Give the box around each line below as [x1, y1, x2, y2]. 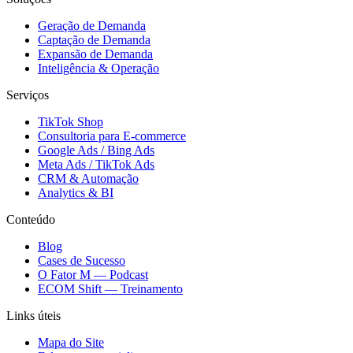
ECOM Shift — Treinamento [38, 282, 183, 296]
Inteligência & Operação [38, 61, 159, 76]
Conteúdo [6, 213, 55, 227]
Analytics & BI [38, 186, 113, 200]
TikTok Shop [38, 115, 103, 129]
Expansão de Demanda [38, 47, 153, 61]
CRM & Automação [38, 172, 139, 186]
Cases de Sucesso [38, 254, 125, 268]
